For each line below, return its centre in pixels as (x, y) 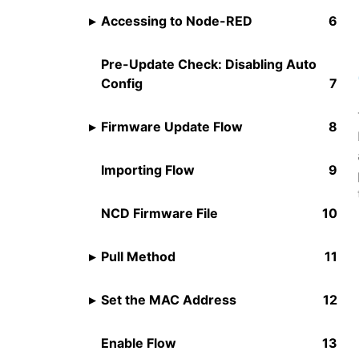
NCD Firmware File (159, 213)
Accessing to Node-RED (177, 20)
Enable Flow (139, 343)
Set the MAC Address (169, 299)
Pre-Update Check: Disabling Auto (209, 64)
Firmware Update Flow (172, 126)
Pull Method (138, 256)
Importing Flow (148, 169)
